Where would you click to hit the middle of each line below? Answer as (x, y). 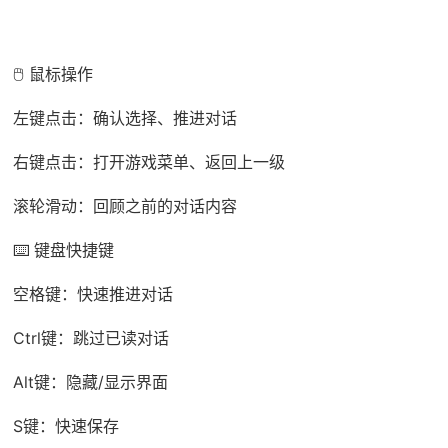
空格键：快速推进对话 (92, 294)
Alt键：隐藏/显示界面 (90, 382)
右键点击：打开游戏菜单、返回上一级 (148, 162)
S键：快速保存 (65, 426)
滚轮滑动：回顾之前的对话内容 (124, 206)
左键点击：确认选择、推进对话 (124, 118)
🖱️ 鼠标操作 (52, 74)
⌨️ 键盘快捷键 (63, 250)
